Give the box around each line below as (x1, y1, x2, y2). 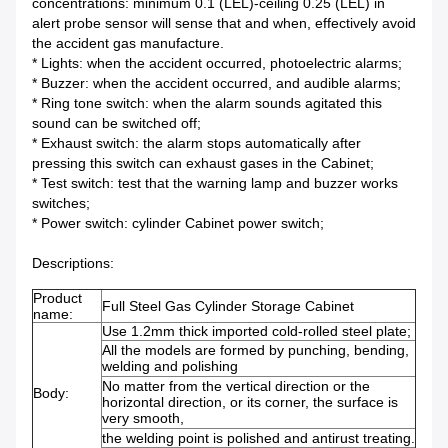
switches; (32, 195, 90, 212)
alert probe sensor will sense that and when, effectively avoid (32, 15, 416, 32)
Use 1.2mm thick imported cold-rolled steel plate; (102, 323, 411, 340)
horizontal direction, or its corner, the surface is (102, 394, 398, 411)
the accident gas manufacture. (32, 35, 224, 52)
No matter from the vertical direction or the (102, 378, 370, 395)
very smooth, (102, 410, 184, 427)
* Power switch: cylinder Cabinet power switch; (32, 215, 324, 232)
